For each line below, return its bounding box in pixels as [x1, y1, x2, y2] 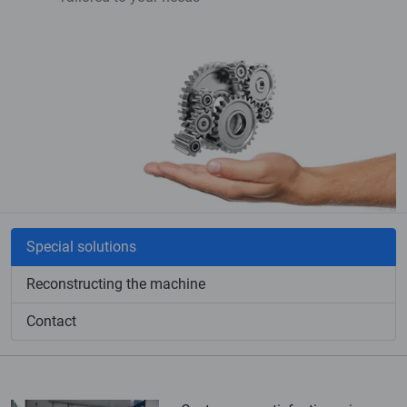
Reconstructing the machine [26, 275, 205, 293]
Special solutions [26, 238, 136, 256]
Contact [26, 313, 76, 331]
